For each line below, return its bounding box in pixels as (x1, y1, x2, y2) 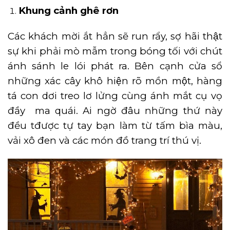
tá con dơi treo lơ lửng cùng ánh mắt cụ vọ (8, 90, 222, 102)
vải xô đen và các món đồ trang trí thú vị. (8, 135, 201, 147)
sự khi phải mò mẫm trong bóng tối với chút (8, 45, 222, 57)
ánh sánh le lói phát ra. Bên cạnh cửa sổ (8, 60, 222, 72)
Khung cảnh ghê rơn (18, 5, 119, 17)
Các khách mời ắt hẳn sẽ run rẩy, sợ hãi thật (8, 30, 222, 43)
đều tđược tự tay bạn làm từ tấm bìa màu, (8, 120, 222, 132)
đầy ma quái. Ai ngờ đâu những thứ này (8, 105, 222, 117)
